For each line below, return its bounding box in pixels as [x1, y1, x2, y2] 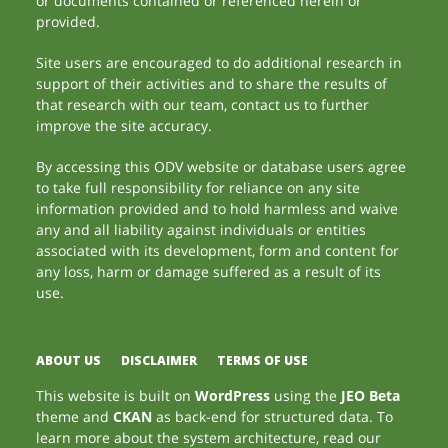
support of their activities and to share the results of [36, 74, 388, 93]
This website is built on [36, 386, 196, 405]
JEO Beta [341, 386, 401, 405]
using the [270, 386, 342, 405]
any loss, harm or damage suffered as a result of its [36, 262, 382, 281]
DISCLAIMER [121, 352, 198, 369]
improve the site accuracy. [36, 116, 213, 135]
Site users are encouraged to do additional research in [36, 53, 403, 72]
